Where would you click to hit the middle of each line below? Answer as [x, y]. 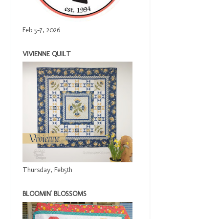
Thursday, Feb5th [47, 170]
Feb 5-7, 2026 [41, 30]
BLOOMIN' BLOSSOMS [55, 194]
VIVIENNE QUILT [47, 54]
